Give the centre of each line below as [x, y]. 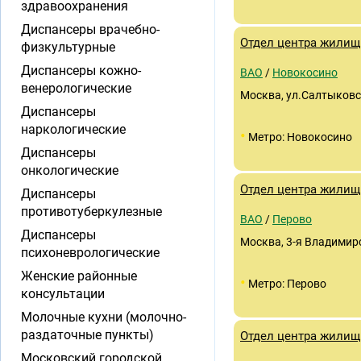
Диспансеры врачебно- [90, 29]
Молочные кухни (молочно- [104, 317]
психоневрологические [90, 253]
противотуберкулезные [91, 212]
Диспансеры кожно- [81, 71]
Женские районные [79, 276]
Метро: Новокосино [299, 137]
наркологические [73, 129]
